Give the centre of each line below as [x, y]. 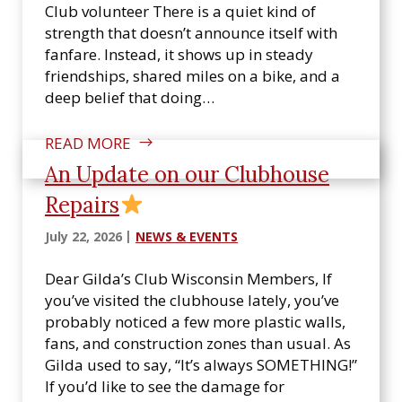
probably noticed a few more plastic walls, [195, 322]
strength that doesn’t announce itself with [191, 33]
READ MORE [88, 143]
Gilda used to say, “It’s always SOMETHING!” [201, 365]
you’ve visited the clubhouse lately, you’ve [192, 300]
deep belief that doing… [130, 97]
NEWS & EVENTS [187, 236]
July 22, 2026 [83, 236]
